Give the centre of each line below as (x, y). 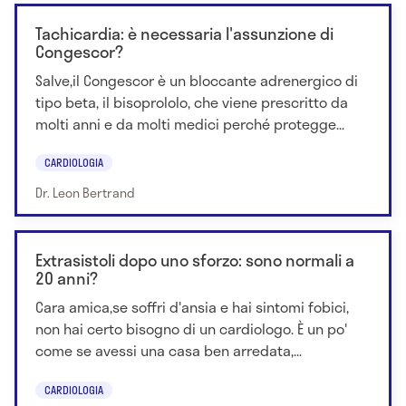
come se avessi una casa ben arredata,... (169, 351)
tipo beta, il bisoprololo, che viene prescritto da (192, 101)
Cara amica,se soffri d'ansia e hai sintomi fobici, (192, 307)
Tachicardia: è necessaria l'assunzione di (184, 33)
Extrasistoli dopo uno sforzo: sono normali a (195, 261)
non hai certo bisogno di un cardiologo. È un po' (191, 329)
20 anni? (67, 279)
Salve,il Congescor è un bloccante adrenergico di (197, 80)
